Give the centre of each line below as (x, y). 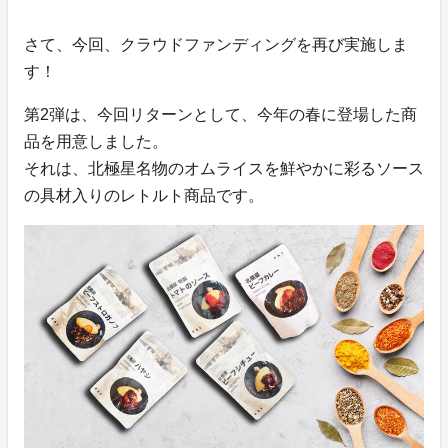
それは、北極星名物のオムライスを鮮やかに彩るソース (224, 169)
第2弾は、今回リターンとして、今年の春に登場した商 (220, 115)
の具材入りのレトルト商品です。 (144, 196)
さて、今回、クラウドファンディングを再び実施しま (216, 45)
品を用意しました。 (96, 142)
